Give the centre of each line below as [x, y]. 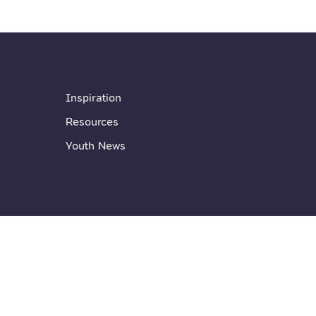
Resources [92, 122]
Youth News [95, 146]
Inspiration [93, 98]
